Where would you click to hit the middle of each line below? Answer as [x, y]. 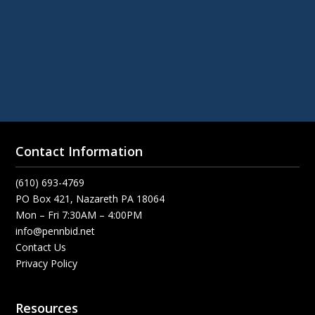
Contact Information [79, 152]
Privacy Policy [47, 264]
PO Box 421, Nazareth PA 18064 [90, 199]
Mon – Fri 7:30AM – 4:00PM [79, 215]
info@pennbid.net [56, 231]
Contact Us [41, 247]
